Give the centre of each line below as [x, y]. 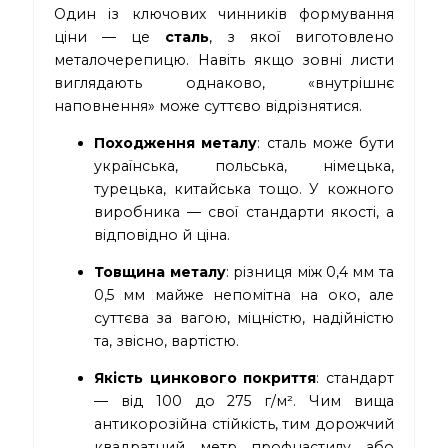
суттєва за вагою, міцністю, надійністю [244, 318]
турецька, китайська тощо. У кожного [244, 189]
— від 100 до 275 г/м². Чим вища [244, 401]
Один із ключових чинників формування [224, 14]
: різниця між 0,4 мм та [309, 272]
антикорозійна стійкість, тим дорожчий [244, 424]
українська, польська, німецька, [244, 166]
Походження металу [176, 143]
